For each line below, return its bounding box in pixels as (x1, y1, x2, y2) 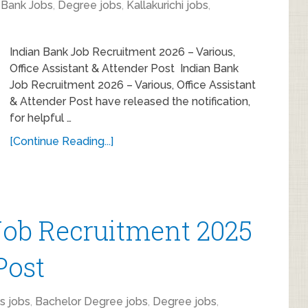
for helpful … (10, 111, 71, 124)
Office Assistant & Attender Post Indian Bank (10, 62, 239, 75)
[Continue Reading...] (10, 135, 113, 148)
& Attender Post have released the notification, (10, 95, 250, 108)
